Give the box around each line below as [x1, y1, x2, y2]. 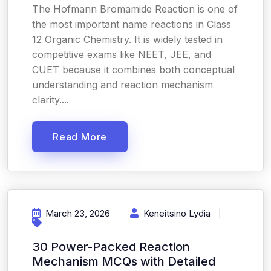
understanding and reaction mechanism [32, 79, 213, 91]
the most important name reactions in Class [32, 18, 231, 30]
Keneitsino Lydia [143, 207, 211, 219]
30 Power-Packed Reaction [32, 240, 190, 254]
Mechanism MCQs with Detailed [32, 254, 215, 269]
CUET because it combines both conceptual [32, 64, 235, 76]
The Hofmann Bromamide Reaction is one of [32, 3, 238, 15]
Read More [53, 131, 108, 143]
